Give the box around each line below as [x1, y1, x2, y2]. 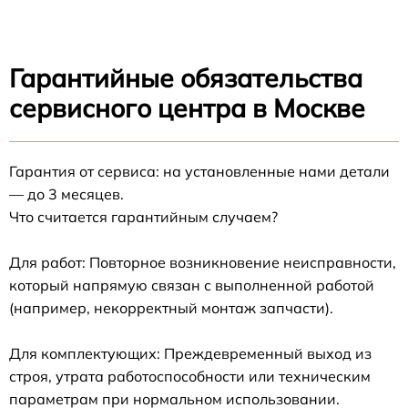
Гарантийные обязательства [9, 62, 362, 95]
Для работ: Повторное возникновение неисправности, [9, 253, 396, 272]
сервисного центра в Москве [9, 92, 365, 125]
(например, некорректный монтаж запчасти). [9, 299, 333, 318]
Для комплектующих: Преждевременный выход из [9, 344, 372, 363]
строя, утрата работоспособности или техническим [9, 367, 371, 386]
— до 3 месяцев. [9, 185, 124, 204]
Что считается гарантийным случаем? [9, 208, 278, 227]
